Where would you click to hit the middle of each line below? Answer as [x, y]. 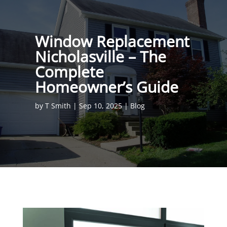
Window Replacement [112, 41]
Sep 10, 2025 [100, 106]
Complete [69, 72]
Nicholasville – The [100, 56]
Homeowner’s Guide [106, 87]
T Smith [58, 106]
